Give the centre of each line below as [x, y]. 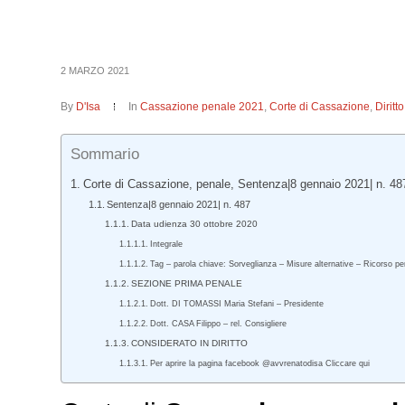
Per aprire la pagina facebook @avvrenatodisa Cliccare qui [260, 363]
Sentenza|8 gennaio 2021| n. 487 [179, 204]
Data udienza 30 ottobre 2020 [195, 224]
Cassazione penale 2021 [202, 107]
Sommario [105, 155]
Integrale [167, 244]
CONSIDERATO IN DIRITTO [190, 343]
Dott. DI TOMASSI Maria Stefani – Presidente [237, 304]
